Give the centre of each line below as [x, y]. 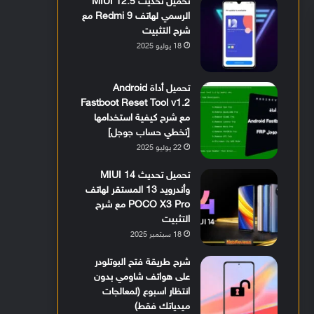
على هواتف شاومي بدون [142, 278]
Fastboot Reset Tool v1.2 [136, 104]
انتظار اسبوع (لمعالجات [146, 292]
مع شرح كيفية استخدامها [142, 118]
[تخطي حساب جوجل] [149, 133]
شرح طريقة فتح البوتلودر [143, 263]
